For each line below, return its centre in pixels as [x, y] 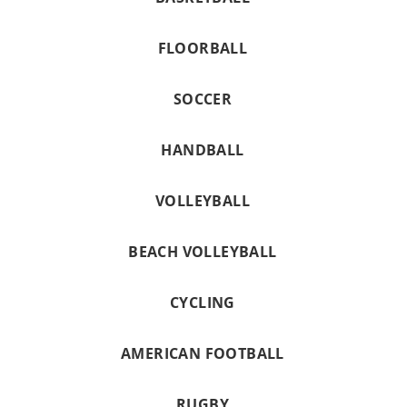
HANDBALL [203, 150]
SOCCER [203, 99]
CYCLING [203, 303]
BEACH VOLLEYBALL [203, 252]
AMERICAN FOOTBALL [203, 353]
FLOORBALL [203, 48]
